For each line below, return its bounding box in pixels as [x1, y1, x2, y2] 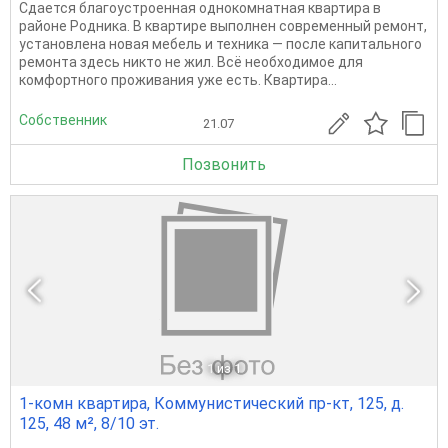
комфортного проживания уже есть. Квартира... [19, 72, 337, 88]
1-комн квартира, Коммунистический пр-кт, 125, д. [19, 394, 404, 413]
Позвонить [182, 155, 266, 174]
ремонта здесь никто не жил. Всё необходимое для [19, 54, 363, 70]
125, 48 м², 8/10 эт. [19, 414, 159, 433]
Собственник [19, 111, 107, 128]
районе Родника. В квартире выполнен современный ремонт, [19, 18, 427, 34]
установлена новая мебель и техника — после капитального [19, 36, 422, 52]
